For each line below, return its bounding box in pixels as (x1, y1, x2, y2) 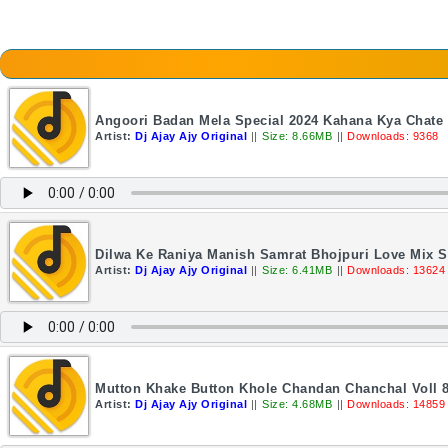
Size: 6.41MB (262, 264, 332, 276)
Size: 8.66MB (262, 130, 332, 142)
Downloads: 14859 (347, 398, 445, 410)
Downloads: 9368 (347, 130, 439, 142)
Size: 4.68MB (262, 398, 332, 410)
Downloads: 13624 (347, 264, 445, 276)
